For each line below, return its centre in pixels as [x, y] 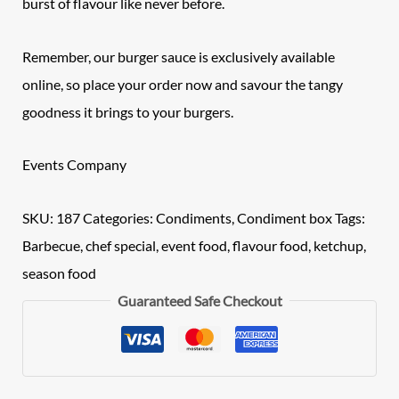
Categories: [120, 218]
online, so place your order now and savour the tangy [183, 84]
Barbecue [52, 246]
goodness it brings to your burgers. [128, 111]
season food [60, 273]
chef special [121, 246]
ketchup [339, 246]
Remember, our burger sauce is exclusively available [179, 56]
